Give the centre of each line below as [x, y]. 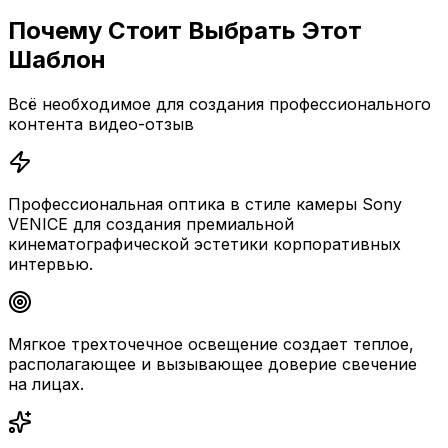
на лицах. [46, 384]
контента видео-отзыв [101, 124]
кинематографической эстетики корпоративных [204, 244]
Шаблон [57, 60]
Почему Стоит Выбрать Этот [185, 31]
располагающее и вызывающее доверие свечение [212, 364]
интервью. [50, 264]
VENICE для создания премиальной [151, 224]
